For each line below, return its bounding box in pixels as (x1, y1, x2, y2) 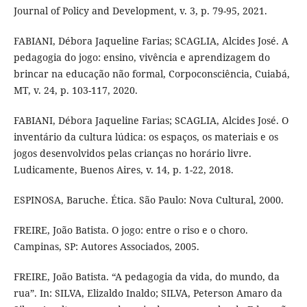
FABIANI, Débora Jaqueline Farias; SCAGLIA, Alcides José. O (13, 114, 288, 127)
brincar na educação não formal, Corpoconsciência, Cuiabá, (13, 67, 290, 81)
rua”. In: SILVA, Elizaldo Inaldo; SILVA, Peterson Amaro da (13, 286, 282, 300)
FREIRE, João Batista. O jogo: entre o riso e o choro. (13, 223, 248, 237)
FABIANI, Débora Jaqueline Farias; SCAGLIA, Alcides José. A (13, 34, 288, 48)
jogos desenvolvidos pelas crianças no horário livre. (13, 147, 251, 160)
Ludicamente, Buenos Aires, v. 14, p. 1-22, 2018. (13, 163, 234, 177)
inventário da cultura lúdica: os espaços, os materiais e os (13, 130, 278, 144)
